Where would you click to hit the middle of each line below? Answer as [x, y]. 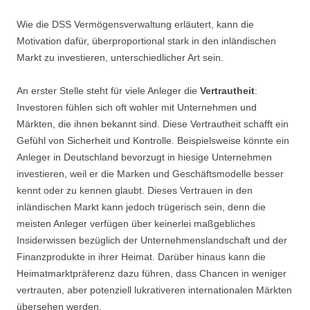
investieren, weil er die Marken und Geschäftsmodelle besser [150, 174]
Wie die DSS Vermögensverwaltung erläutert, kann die [135, 25]
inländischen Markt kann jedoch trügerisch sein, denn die [141, 207]
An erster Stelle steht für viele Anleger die [108, 91]
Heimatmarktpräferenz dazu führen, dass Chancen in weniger [152, 274]
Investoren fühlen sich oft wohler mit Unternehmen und [137, 108]
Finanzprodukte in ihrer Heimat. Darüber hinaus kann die [141, 257]
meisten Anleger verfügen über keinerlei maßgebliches [136, 224]
